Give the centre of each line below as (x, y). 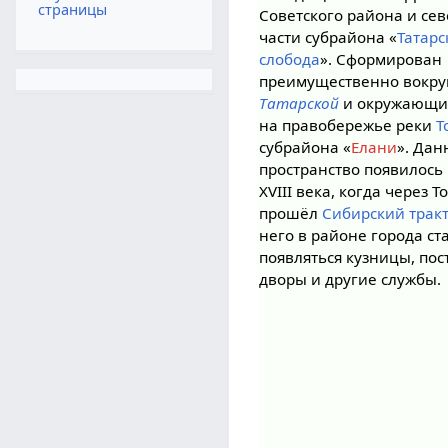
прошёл (291, 213)
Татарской (299, 103)
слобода (290, 59)
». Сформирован (381, 59)
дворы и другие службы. (350, 279)
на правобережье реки (348, 125)
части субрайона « (328, 37)
